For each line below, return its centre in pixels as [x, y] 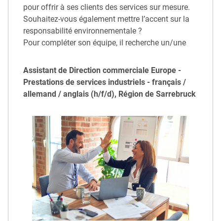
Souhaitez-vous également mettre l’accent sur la [106, 19]
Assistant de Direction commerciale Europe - [102, 70]
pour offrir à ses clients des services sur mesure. [107, 7]
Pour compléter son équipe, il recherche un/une [105, 42]
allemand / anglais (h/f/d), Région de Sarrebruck [110, 94]
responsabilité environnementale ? [83, 31]
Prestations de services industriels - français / [105, 82]
